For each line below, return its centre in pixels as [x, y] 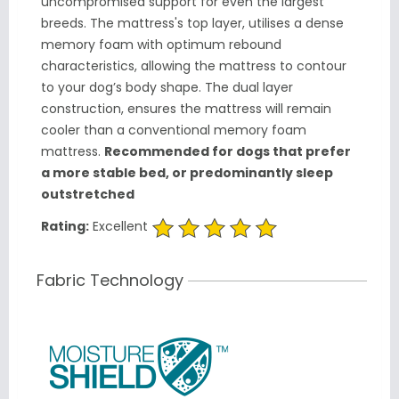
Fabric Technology [110, 281]
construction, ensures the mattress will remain [186, 109]
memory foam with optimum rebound [161, 45]
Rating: [65, 227]
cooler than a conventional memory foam [174, 130]
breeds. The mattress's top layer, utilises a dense [192, 24]
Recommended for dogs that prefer [228, 152]
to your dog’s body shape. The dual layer [167, 88]
